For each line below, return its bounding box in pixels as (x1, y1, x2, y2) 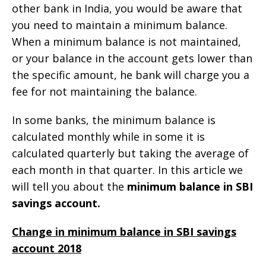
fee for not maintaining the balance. (12, 84, 197, 99)
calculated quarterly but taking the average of (12, 145, 249, 160)
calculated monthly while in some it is (12, 129, 205, 144)
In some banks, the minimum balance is (12, 112, 216, 127)
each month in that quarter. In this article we (12, 162, 243, 177)
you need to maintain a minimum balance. (12, 17, 227, 32)
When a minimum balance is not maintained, (12, 34, 241, 49)
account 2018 (12, 240, 81, 255)
